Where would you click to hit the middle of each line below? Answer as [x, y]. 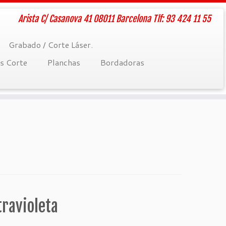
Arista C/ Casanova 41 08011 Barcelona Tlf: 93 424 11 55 [114, 19]
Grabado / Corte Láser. [50, 45]
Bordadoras [122, 62]
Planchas [64, 62]
